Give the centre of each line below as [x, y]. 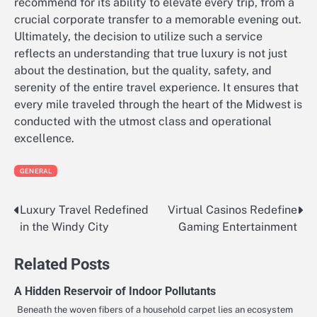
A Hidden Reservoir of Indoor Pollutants [115, 291]
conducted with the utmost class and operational [143, 122]
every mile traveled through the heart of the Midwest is [158, 105]
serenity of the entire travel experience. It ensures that [156, 88]
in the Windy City [64, 226]
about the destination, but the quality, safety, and [143, 71]
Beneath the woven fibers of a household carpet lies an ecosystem [155, 309]
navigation [53, 239]
